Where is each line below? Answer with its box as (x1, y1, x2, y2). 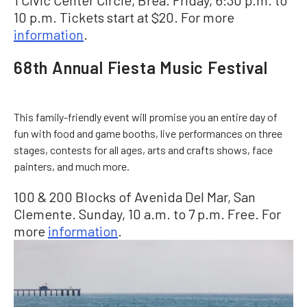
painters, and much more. (14, 160, 130, 173)
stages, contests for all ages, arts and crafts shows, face (14, 143, 273, 156)
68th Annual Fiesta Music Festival (14, 58, 268, 77)
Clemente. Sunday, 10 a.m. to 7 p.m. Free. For (14, 206, 281, 222)
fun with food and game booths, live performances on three (14, 127, 282, 140)
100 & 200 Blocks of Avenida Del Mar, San (14, 188, 256, 205)
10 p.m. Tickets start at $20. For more (14, 9, 234, 25)
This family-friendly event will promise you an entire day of (14, 110, 278, 123)
